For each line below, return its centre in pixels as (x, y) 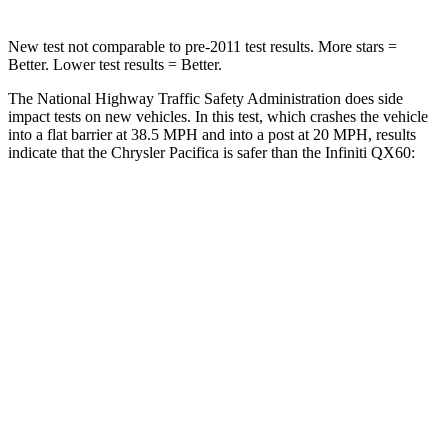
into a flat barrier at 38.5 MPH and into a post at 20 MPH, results (212, 134)
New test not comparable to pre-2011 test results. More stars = (202, 46)
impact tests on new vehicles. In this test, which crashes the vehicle (218, 116)
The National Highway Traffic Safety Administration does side (205, 98)
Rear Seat (288, 399)
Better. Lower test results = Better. (115, 64)
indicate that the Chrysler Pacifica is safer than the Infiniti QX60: (211, 152)
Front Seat (288, 261)
